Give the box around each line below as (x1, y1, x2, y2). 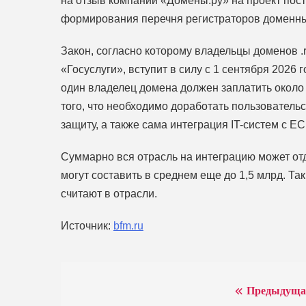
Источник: (61, 219, 113, 232)
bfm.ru (113, 219, 143, 232)
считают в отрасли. (61, 187, 157, 199)
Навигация (74, 285, 157, 303)
